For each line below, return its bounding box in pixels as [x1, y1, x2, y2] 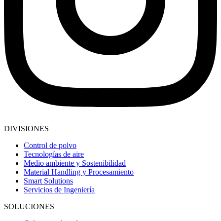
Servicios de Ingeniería [24, 185, 95, 194]
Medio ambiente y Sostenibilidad [24, 158, 126, 167]
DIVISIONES [4, 124, 49, 133]
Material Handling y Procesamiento [24, 167, 134, 176]
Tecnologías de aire [24, 149, 84, 158]
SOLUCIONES [4, 202, 54, 211]
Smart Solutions [24, 176, 73, 185]
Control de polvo [24, 141, 76, 149]
